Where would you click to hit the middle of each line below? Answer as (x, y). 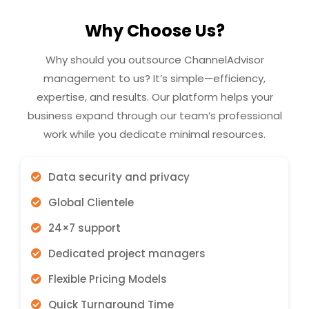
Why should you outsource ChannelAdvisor (154, 59)
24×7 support (84, 228)
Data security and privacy (119, 177)
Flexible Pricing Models (107, 279)
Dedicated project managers (127, 253)
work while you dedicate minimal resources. (154, 134)
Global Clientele (91, 202)
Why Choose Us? (154, 30)
